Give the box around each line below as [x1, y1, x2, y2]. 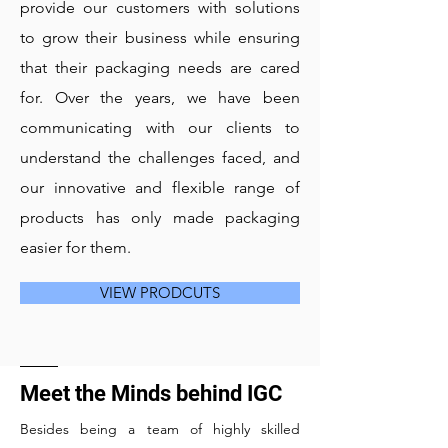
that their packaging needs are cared [20, 58, 300, 77]
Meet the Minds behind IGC [20, 381, 282, 406]
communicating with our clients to [20, 118, 300, 137]
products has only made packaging [20, 208, 300, 227]
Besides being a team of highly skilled [20, 420, 300, 438]
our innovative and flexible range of [20, 178, 300, 197]
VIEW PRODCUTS [100, 283, 220, 302]
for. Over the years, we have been [20, 88, 300, 107]
